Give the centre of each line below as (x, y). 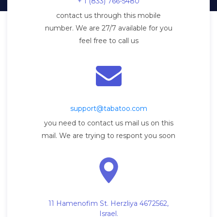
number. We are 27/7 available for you (108, 28)
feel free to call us (108, 41)
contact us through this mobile (108, 16)
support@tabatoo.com (108, 109)
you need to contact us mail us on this (108, 123)
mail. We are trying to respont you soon (108, 136)
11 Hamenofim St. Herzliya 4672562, (108, 204)
